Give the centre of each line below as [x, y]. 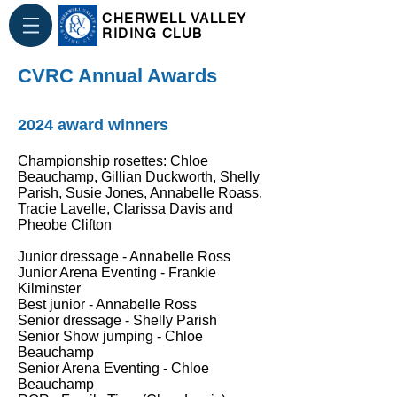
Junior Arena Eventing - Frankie [117, 272]
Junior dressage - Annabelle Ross [124, 257]
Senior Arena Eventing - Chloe [113, 368]
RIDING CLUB [152, 33]
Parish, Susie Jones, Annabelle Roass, [140, 193]
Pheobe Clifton [65, 225]
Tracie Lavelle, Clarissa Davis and [125, 209]
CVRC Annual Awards [117, 76]
